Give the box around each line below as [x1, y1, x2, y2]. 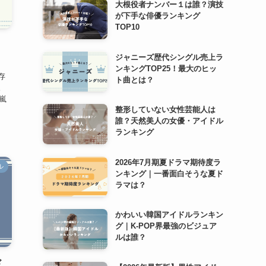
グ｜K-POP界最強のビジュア [115, 221, 217, 231]
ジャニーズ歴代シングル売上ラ [115, 52, 223, 62]
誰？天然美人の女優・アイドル [115, 116, 223, 126]
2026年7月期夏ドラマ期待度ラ [115, 157, 221, 167]
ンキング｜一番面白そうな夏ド [115, 169, 223, 178]
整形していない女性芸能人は [115, 105, 216, 115]
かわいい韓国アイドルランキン [115, 210, 223, 220]
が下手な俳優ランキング [115, 11, 200, 20]
